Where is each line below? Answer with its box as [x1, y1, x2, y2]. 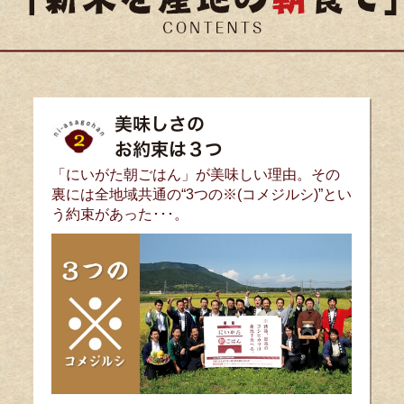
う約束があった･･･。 [51, 207, 189, 222]
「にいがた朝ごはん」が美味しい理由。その [51, 167, 341, 182]
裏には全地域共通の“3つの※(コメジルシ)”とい [51, 187, 353, 202]
